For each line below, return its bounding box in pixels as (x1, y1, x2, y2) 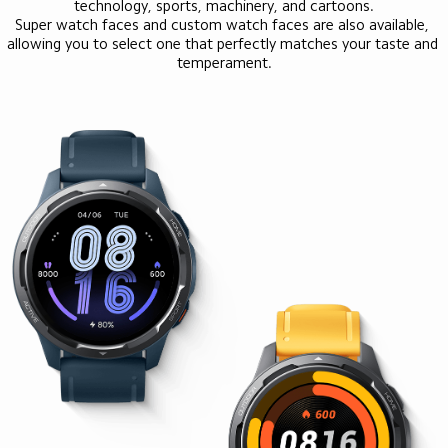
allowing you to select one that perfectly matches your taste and (6, 36, 442, 52)
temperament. (176, 55, 272, 71)
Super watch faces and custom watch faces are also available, (15, 17, 433, 33)
